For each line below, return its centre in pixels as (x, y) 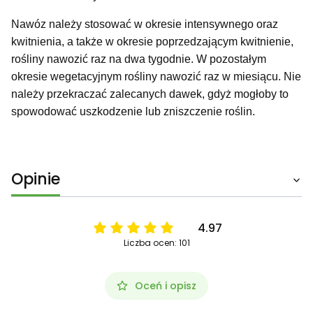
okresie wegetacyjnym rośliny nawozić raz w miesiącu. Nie (156, 76)
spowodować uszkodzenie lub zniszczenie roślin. (133, 111)
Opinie (36, 179)
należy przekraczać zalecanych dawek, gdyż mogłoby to (150, 94)
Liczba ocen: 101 (156, 242)
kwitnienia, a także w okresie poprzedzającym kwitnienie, (152, 41)
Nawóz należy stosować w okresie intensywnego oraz (145, 24)
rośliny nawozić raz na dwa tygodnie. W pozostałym (139, 59)
